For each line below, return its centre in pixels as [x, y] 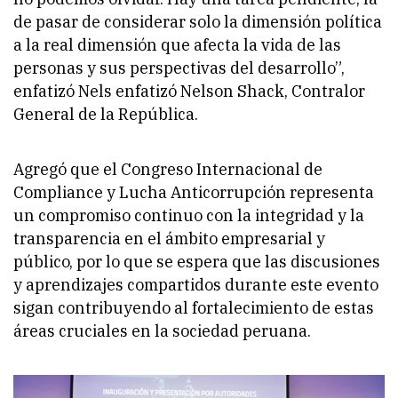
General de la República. [106, 115]
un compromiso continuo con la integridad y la [189, 216]
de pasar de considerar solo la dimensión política [198, 22]
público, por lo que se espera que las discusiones [197, 262]
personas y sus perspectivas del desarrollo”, [179, 68]
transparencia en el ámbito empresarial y [169, 239]
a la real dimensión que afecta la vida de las [177, 45]
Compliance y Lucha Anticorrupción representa [194, 193]
